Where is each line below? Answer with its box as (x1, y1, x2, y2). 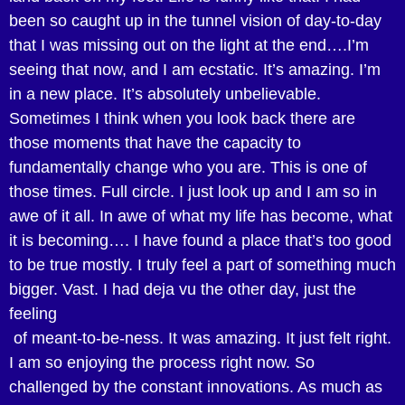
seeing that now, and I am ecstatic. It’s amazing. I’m (9, 61, 381, 80)
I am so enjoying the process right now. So (9, 353, 315, 372)
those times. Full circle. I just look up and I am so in (9, 183, 377, 202)
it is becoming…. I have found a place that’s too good (9, 231, 391, 250)
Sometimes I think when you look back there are (9, 109, 355, 128)
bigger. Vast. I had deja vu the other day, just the (9, 280, 356, 299)
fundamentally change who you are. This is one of (9, 158, 367, 177)
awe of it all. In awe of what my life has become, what (9, 207, 392, 226)
